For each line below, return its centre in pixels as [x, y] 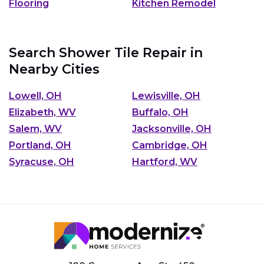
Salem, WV [35, 128]
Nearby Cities [54, 70]
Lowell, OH [35, 95]
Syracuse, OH [42, 161]
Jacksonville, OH [172, 128]
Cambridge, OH [170, 145]
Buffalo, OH [160, 112]
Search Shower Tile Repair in [106, 53]
